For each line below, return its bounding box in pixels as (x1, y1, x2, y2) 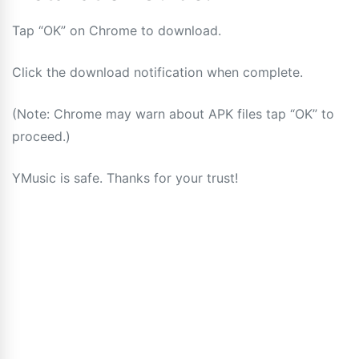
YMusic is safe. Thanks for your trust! (12, 169, 238, 186)
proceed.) (12, 127, 71, 144)
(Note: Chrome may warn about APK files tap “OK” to (12, 105, 334, 122)
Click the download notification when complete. (12, 63, 303, 80)
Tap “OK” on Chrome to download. (12, 22, 221, 38)
